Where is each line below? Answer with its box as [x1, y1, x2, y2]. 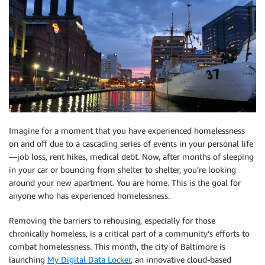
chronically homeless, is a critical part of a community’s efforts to [9, 228, 250, 238]
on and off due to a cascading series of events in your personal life [9, 138, 253, 148]
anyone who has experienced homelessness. [9, 190, 170, 201]
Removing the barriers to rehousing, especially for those [9, 215, 215, 225]
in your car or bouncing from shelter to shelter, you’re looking [9, 164, 236, 174]
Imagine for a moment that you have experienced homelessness [9, 125, 245, 135]
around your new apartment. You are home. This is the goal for [9, 177, 241, 188]
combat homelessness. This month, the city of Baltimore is [9, 241, 225, 251]
